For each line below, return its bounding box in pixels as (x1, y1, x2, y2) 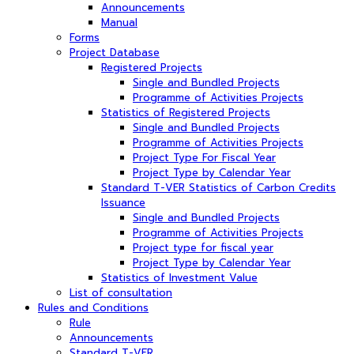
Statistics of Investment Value (101, 269, 258, 285)
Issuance (101, 194, 145, 210)
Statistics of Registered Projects (101, 104, 270, 120)
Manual (101, 14, 137, 30)
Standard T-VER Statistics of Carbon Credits (101, 179, 336, 195)
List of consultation (70, 284, 172, 300)
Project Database (70, 44, 160, 60)
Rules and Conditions (38, 299, 149, 315)
